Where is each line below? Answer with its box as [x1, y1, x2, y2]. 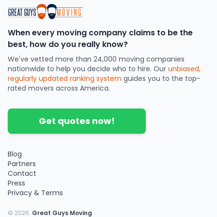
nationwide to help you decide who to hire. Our [8, 64, 166, 74]
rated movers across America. [8, 83, 110, 93]
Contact [8, 169, 36, 179]
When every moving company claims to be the [8, 27, 193, 39]
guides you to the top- [124, 74, 201, 84]
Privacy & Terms [8, 188, 63, 198]
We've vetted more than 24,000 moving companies [8, 54, 185, 64]
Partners [8, 159, 36, 169]
